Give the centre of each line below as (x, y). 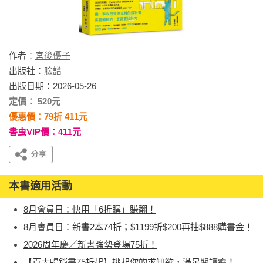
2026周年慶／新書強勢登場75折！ (90, 245)
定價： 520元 (35, 101)
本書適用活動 (41, 186)
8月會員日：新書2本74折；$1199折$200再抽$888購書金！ (138, 227)
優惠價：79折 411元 (48, 117)
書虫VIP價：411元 (45, 132)
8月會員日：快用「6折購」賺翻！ (90, 209)
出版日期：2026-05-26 (53, 86)
